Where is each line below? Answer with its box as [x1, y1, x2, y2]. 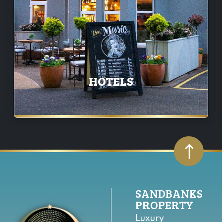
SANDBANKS [135, 185, 203, 201]
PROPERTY [135, 197, 193, 213]
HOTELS [89, 73, 133, 89]
